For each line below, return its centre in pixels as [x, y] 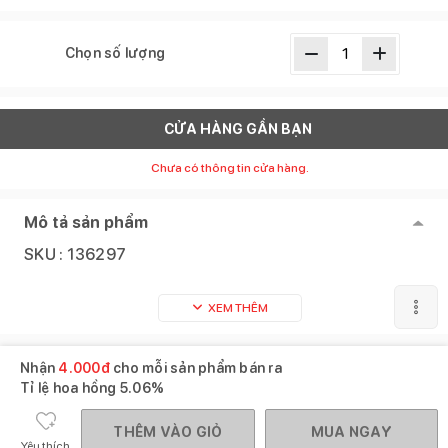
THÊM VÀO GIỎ [168, 432]
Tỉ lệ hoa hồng [70, 388]
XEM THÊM [238, 307]
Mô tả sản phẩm [86, 222]
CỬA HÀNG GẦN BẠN [237, 128]
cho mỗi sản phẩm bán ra [195, 368]
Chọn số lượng [115, 53]
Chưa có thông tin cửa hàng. [230, 167]
